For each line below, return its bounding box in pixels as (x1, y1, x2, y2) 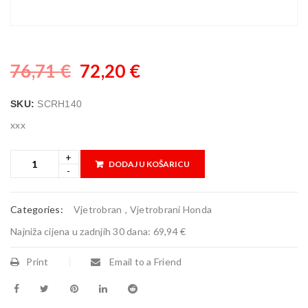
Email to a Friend (107, 256, 182, 267)
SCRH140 (37, 98, 82, 109)
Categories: (10, 203, 63, 215)
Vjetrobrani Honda (129, 203, 212, 215)
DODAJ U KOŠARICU (109, 159, 190, 169)
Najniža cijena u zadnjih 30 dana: (10, 225, 153, 237)
